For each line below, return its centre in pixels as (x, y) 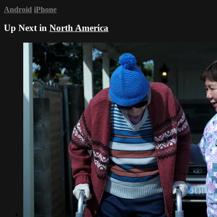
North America (79, 28)
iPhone (45, 9)
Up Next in (27, 28)
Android (18, 9)
